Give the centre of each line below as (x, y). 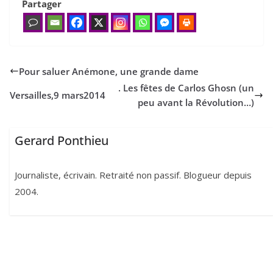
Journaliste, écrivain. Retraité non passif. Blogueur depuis (133, 175)
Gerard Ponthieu (62, 141)
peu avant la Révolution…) (196, 102)
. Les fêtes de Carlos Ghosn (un (186, 88)
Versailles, (32, 95)
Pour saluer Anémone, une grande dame (109, 71)
